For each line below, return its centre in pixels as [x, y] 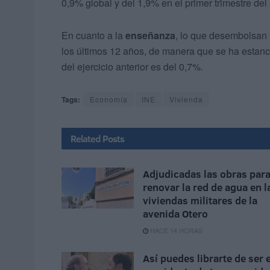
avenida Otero [175, 214]
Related [86, 139]
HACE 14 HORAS [175, 231]
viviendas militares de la [200, 201]
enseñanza [150, 36]
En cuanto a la [93, 36]
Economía [109, 99]
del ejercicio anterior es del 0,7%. [132, 67]
